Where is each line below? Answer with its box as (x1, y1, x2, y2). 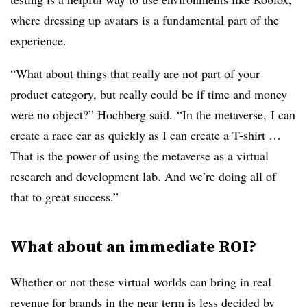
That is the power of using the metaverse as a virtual (10, 147, 269, 164)
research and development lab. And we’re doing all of (10, 168, 276, 184)
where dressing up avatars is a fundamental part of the (10, 12, 279, 28)
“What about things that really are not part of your (10, 65, 260, 82)
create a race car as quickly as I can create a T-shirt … (10, 127, 281, 143)
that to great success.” (10, 188, 119, 205)
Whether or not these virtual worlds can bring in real (10, 273, 271, 290)
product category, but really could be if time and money (10, 86, 287, 102)
